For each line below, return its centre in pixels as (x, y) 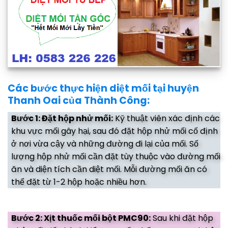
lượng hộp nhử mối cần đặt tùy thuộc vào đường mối (116, 156)
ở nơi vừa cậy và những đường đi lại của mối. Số (105, 144)
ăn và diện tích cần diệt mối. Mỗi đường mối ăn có (109, 169)
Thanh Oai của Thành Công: (79, 101)
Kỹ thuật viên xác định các (166, 118)
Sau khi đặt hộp (182, 218)
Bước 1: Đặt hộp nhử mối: (62, 118)
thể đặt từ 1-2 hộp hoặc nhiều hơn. (79, 182)
